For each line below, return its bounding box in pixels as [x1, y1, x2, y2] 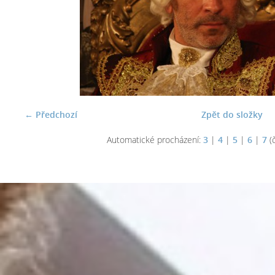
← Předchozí [25, 109, 77, 120]
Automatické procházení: [106, 134, 203, 145]
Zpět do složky [201, 109, 263, 120]
